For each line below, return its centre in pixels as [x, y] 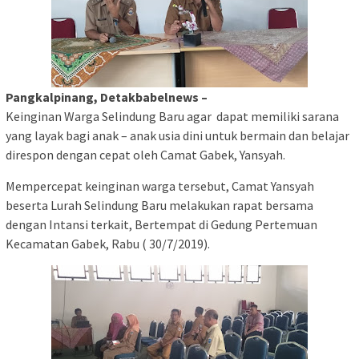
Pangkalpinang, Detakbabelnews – [107, 97]
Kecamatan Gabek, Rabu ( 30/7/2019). [108, 244]
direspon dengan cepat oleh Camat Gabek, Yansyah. [145, 155]
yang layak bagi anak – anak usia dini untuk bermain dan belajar [177, 136]
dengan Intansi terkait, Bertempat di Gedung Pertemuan [161, 225]
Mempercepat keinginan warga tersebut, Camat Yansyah [160, 186]
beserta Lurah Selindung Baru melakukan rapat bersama [159, 206]
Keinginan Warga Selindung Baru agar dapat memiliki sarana [172, 117]
